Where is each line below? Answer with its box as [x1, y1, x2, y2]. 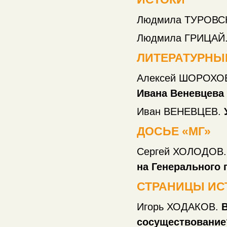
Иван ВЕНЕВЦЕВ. [137, 106, 224, 118]
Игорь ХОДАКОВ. [137, 201, 221, 212]
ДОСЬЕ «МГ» [137, 125, 211, 138]
